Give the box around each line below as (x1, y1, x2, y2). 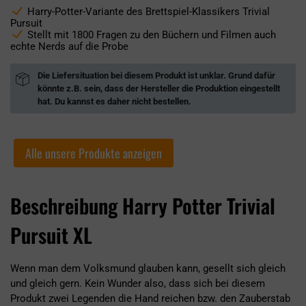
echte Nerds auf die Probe (10, 40, 128, 53)
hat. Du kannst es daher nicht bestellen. (38, 96, 191, 107)
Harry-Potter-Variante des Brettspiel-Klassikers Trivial (27, 5, 270, 18)
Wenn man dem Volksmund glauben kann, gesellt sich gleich (10, 262, 286, 275)
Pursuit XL (10, 220, 92, 250)
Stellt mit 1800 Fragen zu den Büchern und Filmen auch (27, 29, 276, 41)
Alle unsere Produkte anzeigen (25, 144, 162, 163)
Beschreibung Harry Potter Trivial (10, 191, 275, 221)
